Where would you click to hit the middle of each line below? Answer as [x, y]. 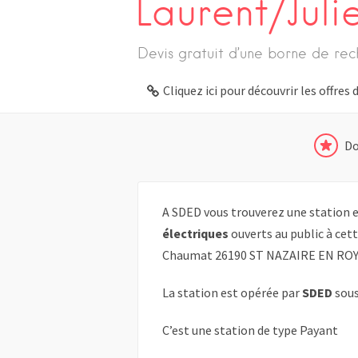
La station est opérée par [232, 293]
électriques [195, 234]
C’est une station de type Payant [250, 330]
